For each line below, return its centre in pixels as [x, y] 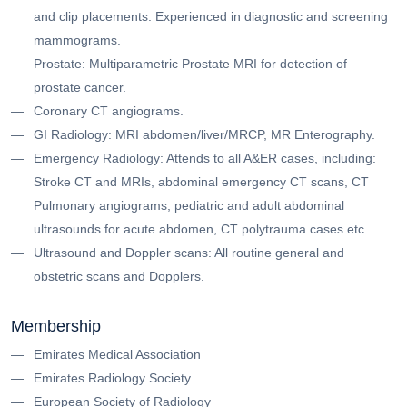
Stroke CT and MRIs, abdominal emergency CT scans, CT [201, 181]
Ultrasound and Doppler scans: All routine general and [189, 252]
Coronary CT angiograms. [109, 110]
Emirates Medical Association [117, 354]
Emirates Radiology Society [112, 377]
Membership [56, 326]
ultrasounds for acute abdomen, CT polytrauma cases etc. [201, 228]
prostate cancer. [80, 87]
